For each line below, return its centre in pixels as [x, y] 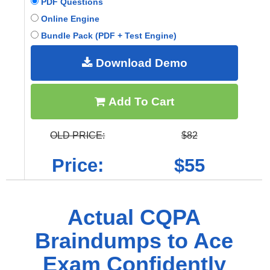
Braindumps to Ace [134, 240]
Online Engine [69, 18]
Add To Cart [140, 101]
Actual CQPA [134, 217]
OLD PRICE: [78, 135]
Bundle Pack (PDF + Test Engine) [108, 35]
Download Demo [140, 63]
